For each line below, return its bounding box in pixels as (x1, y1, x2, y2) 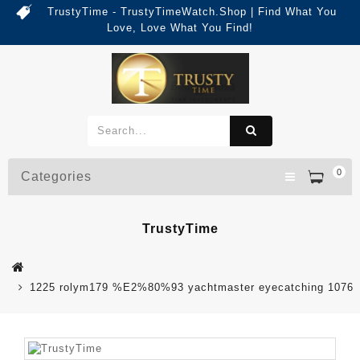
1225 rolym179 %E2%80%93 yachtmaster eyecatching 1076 (30, 280, 354, 293)
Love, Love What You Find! (107, 22, 253, 34)
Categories (21, 169, 92, 183)
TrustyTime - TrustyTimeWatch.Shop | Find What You (47, 6, 337, 18)
